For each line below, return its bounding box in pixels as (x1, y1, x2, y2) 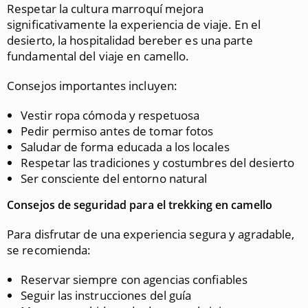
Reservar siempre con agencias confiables (21, 272, 247, 287)
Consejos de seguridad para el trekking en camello (7, 197, 272, 212)
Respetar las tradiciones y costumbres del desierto (21, 155, 294, 170)
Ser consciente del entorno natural (21, 170, 208, 186)
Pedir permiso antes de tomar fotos (21, 123, 214, 139)
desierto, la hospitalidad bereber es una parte (7, 32, 253, 48)
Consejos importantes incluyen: (7, 78, 177, 93)
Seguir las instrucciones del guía (21, 287, 192, 303)
